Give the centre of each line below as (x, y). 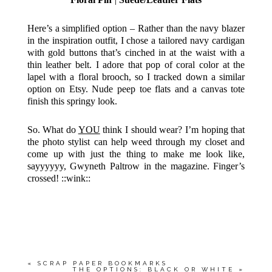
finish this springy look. (72, 101)
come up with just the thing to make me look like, (136, 154)
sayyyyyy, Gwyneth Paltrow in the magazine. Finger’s (136, 166)
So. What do (53, 129)
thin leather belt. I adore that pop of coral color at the (136, 64)
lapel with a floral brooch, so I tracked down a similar (136, 76)
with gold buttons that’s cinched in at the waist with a (136, 52)
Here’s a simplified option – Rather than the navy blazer (136, 28)
